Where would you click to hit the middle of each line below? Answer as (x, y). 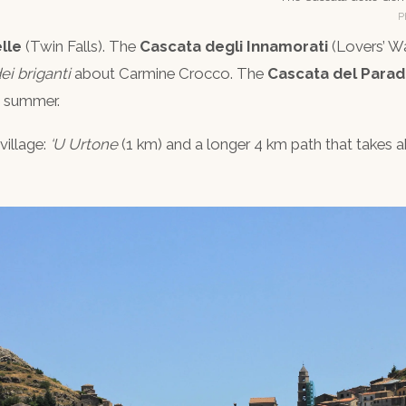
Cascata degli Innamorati (234, 46)
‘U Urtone (84, 144)
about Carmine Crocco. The (169, 73)
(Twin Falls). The (81, 46)
